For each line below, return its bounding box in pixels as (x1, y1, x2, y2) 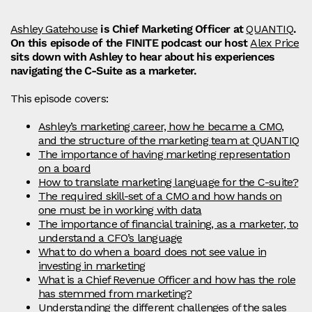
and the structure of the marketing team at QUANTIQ (38, 134, 299, 148)
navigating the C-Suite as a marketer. (10, 64, 197, 78)
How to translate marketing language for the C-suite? (38, 175, 299, 189)
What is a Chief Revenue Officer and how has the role (38, 273, 296, 287)
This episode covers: (10, 92, 108, 106)
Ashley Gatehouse (10, 22, 98, 36)
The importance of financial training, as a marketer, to (38, 217, 299, 231)
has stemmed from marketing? (38, 287, 192, 301)
